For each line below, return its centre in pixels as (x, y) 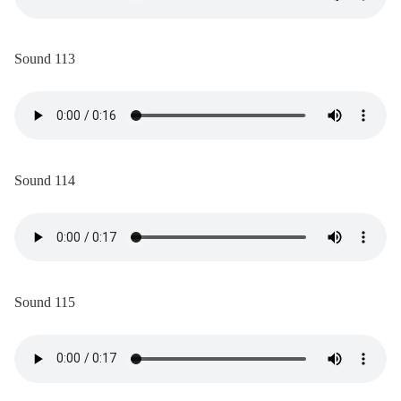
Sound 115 (45, 302)
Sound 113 (45, 58)
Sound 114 (45, 180)
